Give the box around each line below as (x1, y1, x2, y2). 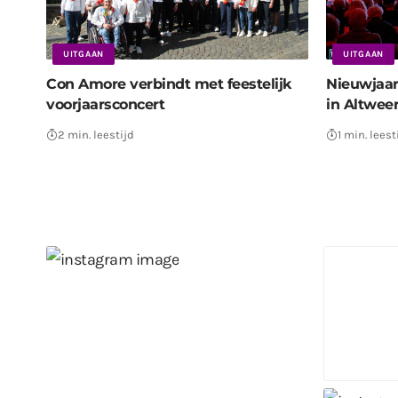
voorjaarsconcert (46, 95, 164, 113)
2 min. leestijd (58, 127, 134, 141)
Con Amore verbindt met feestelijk (46, 75, 291, 92)
